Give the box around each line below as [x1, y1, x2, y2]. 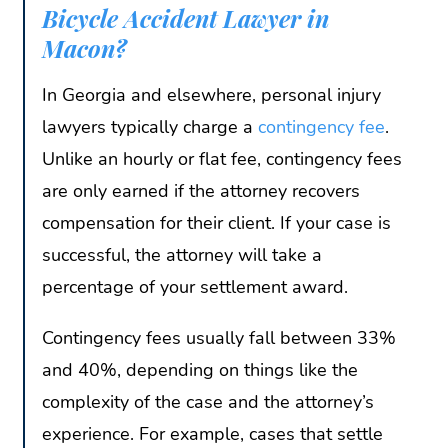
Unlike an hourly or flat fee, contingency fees [42, 146, 402, 171]
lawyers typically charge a [42, 114, 258, 139]
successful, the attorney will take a [42, 242, 322, 267]
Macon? [42, 31, 133, 64]
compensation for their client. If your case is [42, 210, 391, 235]
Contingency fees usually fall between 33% [42, 325, 396, 350]
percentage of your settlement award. [42, 274, 353, 299]
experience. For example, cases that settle [42, 421, 383, 446]
